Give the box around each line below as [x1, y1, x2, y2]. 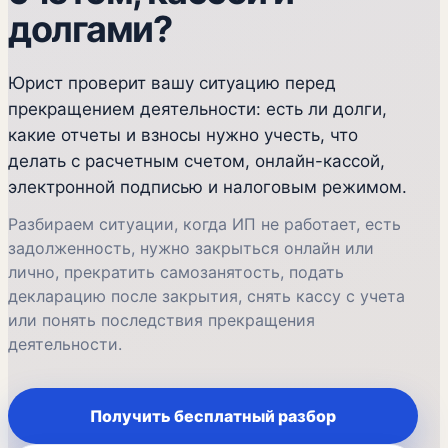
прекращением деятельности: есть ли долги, [8, 99, 387, 119]
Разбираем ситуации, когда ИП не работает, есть [8, 214, 401, 234]
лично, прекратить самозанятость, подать [8, 262, 344, 282]
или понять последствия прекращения [8, 310, 315, 330]
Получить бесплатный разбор [90, 406, 336, 426]
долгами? [8, 7, 172, 51]
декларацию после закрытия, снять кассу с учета [8, 286, 405, 306]
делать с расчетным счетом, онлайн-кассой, [8, 151, 385, 171]
